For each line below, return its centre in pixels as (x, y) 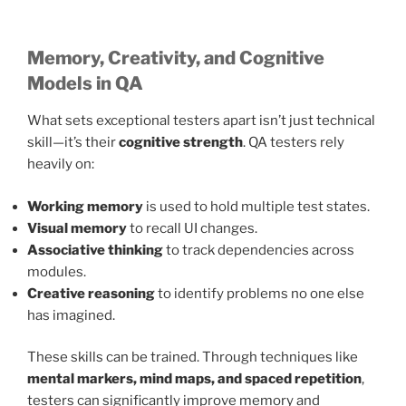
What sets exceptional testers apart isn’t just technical (201, 121)
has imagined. (71, 315)
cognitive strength (181, 143)
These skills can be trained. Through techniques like (193, 358)
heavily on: (61, 164)
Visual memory (77, 228)
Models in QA (85, 84)
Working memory (85, 206)
